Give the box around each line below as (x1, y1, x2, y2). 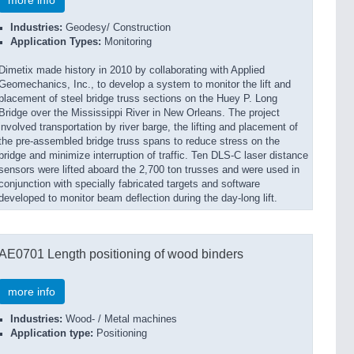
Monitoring (101, 36, 152, 47)
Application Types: (10, 36, 101, 47)
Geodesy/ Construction (62, 22, 171, 33)
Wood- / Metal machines (62, 314, 177, 325)
